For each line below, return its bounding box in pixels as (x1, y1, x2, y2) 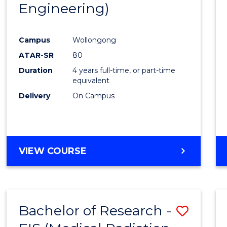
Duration (19, 65, 53, 75)
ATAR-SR (19, 50, 54, 60)
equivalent (72, 75, 110, 85)
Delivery (19, 91, 51, 100)
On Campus (72, 91, 115, 100)
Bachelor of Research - (19, 202, 172, 219)
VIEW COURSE (19, 145, 87, 157)
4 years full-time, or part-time (72, 65, 176, 75)
